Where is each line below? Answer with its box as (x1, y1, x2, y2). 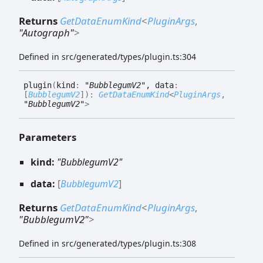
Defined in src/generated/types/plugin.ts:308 (19, 238, 196, 249)
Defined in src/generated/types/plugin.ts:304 (19, 51, 196, 63)
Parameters (19, 130, 76, 144)
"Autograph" (19, 26, 74, 40)
